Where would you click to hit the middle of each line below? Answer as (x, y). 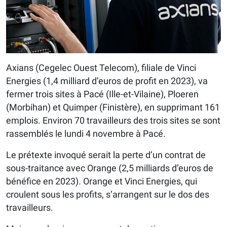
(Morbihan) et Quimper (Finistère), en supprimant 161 (113, 107)
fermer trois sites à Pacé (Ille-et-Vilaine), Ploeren (102, 94)
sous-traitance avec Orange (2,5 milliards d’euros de (110, 168)
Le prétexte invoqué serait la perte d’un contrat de (106, 155)
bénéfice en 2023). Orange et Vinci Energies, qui (102, 181)
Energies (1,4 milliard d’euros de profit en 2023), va (107, 81)
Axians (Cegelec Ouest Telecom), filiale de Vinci (101, 68)
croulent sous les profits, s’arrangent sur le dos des (108, 195)
